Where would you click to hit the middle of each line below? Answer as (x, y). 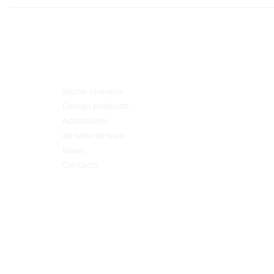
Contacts (80, 165)
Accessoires (85, 121)
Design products (95, 106)
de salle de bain (94, 135)
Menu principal (98, 74)
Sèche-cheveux (93, 91)
